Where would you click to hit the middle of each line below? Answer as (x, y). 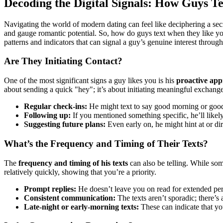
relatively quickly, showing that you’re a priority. (80, 172)
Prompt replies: (50, 189)
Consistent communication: (70, 198)
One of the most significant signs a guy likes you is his (90, 81)
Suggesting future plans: (65, 124)
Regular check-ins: (56, 107)
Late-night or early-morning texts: (81, 207)
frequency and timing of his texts (73, 163)
